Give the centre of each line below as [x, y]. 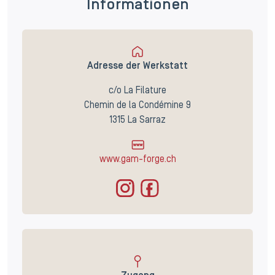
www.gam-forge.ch [137, 159]
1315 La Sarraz [137, 120]
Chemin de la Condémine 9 [137, 105]
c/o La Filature [137, 91]
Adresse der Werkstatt [137, 66]
